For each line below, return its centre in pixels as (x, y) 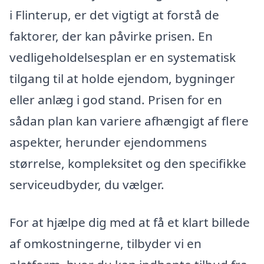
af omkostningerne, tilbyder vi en (105, 244)
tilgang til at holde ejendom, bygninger (122, 79)
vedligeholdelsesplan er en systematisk (123, 57)
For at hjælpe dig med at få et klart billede (130, 222)
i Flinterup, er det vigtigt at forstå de (114, 15)
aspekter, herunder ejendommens (108, 142)
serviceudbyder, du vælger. (87, 185)
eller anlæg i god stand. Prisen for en (116, 100)
